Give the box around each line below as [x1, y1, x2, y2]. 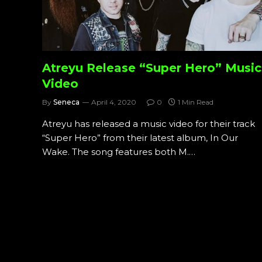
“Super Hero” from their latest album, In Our [42, 132, 238, 143]
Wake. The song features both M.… [42, 146, 195, 157]
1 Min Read [178, 98, 213, 106]
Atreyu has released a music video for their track [42, 118, 255, 129]
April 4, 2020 [91, 98, 136, 106]
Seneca [53, 98, 80, 106]
